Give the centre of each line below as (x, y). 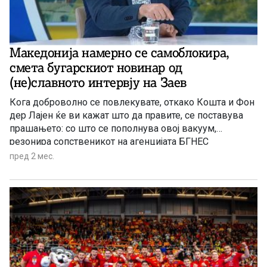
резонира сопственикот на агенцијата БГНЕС (109, 142)
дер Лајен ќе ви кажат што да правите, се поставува (126, 116)
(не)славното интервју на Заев (98, 83)
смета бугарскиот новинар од (96, 68)
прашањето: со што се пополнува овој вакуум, (113, 129)
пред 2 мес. (32, 156)
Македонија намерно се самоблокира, (119, 53)
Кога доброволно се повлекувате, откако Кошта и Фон (132, 103)
